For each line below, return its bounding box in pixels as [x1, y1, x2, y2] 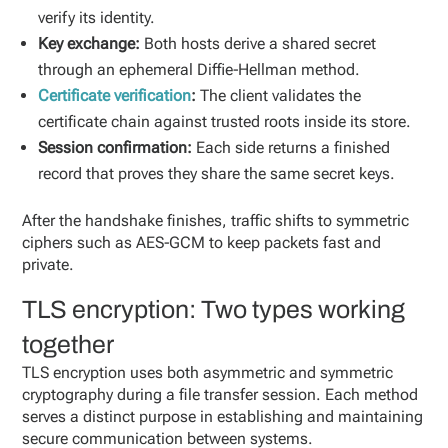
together [22, 331, 115, 358]
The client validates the [196, 86, 362, 105]
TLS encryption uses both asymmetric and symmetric [22, 363, 394, 382]
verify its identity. [38, 8, 156, 27]
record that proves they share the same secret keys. [38, 164, 396, 183]
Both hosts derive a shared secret [144, 34, 377, 53]
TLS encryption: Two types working [22, 296, 406, 323]
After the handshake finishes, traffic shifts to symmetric [22, 211, 410, 230]
